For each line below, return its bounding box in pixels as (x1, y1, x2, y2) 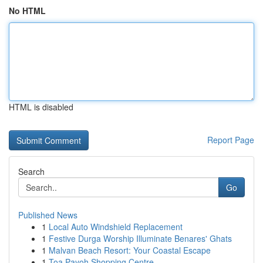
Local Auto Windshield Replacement (49, 221, 183, 232)
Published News (18, 209, 77, 221)
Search (18, 166, 45, 177)
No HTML (9, 5, 46, 16)
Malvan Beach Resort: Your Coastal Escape (49, 244, 211, 256)
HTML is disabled (9, 101, 73, 113)
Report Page (207, 134, 254, 146)
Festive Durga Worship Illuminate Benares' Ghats (49, 232, 232, 244)
